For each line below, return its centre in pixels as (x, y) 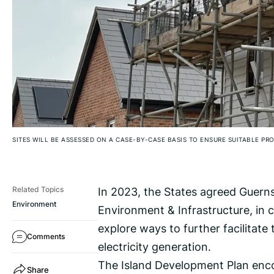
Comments (46, 237)
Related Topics (38, 190)
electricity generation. (154, 247)
